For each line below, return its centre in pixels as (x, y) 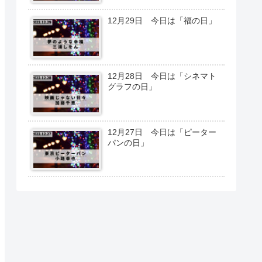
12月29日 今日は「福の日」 (162, 20)
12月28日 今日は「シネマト (162, 76)
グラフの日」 (132, 87)
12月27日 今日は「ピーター (162, 132)
